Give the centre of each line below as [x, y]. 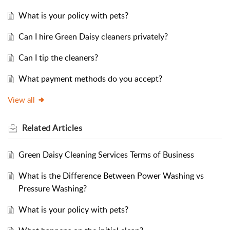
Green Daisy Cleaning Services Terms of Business [106, 155]
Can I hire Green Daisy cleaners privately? [93, 37]
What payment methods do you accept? [90, 79]
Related [37, 128]
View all [21, 100]
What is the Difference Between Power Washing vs [111, 176]
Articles [67, 128]
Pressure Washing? [52, 189]
